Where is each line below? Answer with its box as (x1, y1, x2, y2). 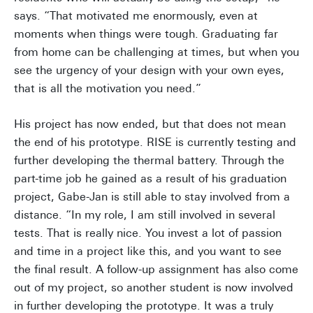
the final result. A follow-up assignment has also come (14, 263, 298, 277)
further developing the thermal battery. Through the (14, 154, 284, 168)
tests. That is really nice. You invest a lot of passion (14, 226, 282, 240)
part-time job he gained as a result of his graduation (14, 172, 286, 186)
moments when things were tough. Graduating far (14, 27, 278, 41)
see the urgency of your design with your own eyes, (14, 64, 284, 78)
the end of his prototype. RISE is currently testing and (14, 136, 296, 150)
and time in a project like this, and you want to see (14, 245, 282, 259)
